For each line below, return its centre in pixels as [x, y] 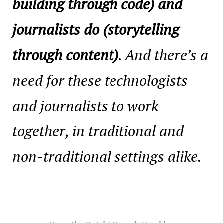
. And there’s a [163, 55]
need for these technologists [100, 80]
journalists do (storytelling [96, 29]
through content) [65, 55]
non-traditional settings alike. [107, 156]
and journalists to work [85, 106]
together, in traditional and [98, 131]
